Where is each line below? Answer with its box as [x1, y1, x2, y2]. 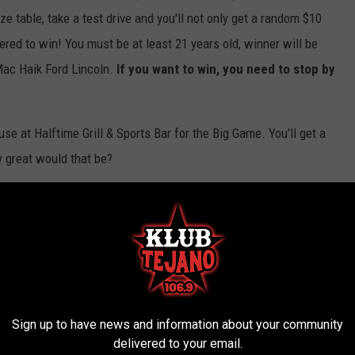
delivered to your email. [113, 335, 242, 351]
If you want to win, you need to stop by [116, 61, 335, 78]
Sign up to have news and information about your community [12, 316, 343, 332]
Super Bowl [155, 254, 212, 268]
